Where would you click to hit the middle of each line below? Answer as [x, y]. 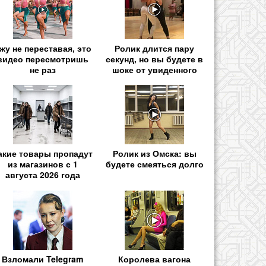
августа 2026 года [42, 175]
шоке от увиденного [154, 70]
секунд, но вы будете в [155, 59]
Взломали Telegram [43, 259]
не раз [42, 70]
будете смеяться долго [154, 164]
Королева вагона [155, 259]
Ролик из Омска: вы [154, 153]
